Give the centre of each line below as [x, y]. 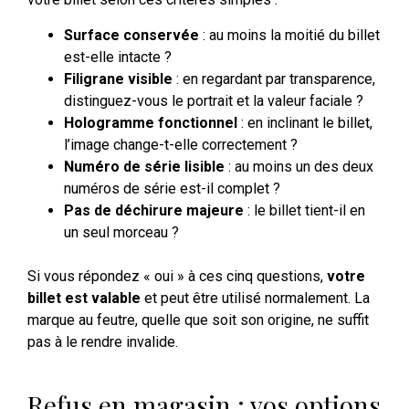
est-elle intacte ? [118, 57]
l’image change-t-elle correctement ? [181, 144]
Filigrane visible [118, 79]
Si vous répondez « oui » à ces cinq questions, [177, 276]
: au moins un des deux [299, 166]
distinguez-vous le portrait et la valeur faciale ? [214, 100]
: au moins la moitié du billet [289, 35]
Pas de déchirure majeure [154, 210]
